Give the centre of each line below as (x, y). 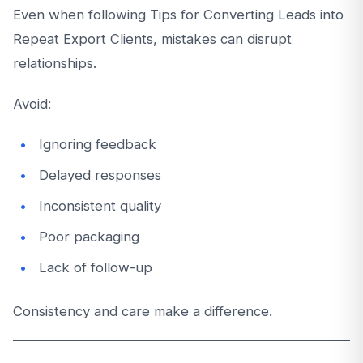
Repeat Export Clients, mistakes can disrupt (152, 39)
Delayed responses (100, 175)
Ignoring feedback (98, 144)
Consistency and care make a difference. (143, 311)
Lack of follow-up (96, 267)
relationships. (55, 63)
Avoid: (32, 104)
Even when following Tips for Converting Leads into (178, 15)
